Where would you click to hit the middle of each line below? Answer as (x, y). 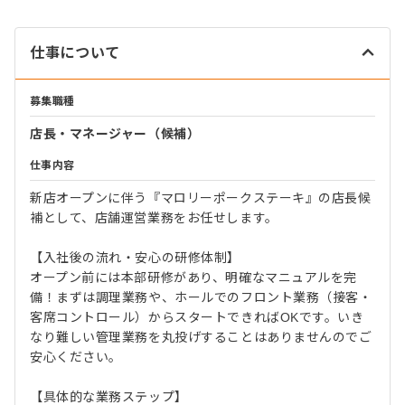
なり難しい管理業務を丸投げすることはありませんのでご (201, 337)
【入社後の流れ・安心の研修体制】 (135, 257)
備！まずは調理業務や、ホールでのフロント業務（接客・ (201, 297)
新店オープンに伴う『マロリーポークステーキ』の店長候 (201, 198)
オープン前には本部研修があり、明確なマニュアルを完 (193, 277)
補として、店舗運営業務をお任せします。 (154, 217)
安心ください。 (76, 357)
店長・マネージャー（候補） (115, 133)
